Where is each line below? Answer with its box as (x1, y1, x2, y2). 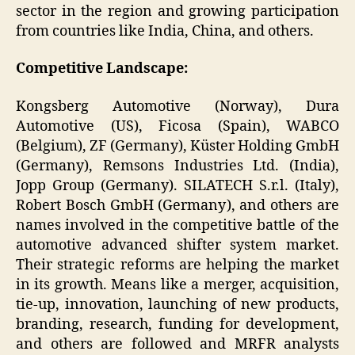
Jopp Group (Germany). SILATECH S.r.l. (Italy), (16, 176, 339, 195)
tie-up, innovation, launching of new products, (16, 295, 339, 314)
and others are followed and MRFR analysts (16, 334, 339, 353)
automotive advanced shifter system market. (16, 235, 339, 254)
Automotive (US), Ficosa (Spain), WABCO (16, 116, 339, 136)
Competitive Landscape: (16, 59, 188, 78)
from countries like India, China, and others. (16, 21, 317, 40)
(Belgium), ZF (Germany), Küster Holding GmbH (16, 136, 339, 155)
